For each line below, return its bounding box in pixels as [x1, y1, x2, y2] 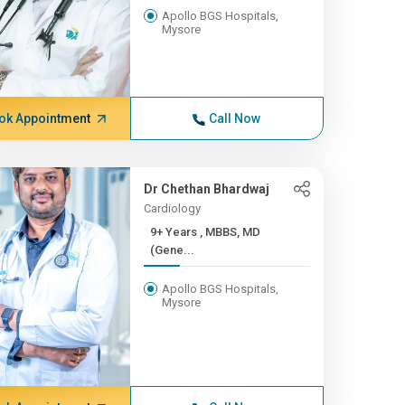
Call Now [209, 111, 261, 126]
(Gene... [149, 243, 194, 257]
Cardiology [143, 202, 201, 215]
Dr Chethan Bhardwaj [143, 182, 269, 196]
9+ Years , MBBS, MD [149, 225, 200, 239]
